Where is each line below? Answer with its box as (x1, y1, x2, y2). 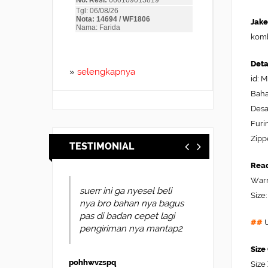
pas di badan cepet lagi (80, 211, 175, 221)
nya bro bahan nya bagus (80, 198, 184, 209)
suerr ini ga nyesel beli (80, 185, 172, 196)
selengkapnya (77, 66, 135, 77)
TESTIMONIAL (69, 141, 134, 152)
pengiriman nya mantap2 (80, 223, 182, 234)
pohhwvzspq (69, 258, 116, 267)
